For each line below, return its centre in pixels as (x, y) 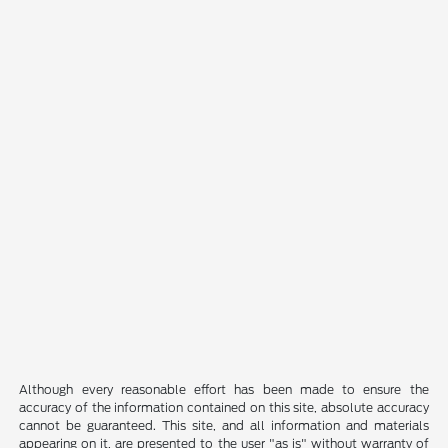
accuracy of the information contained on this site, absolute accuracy (224, 408)
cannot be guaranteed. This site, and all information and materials (224, 426)
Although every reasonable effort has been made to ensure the (224, 390)
